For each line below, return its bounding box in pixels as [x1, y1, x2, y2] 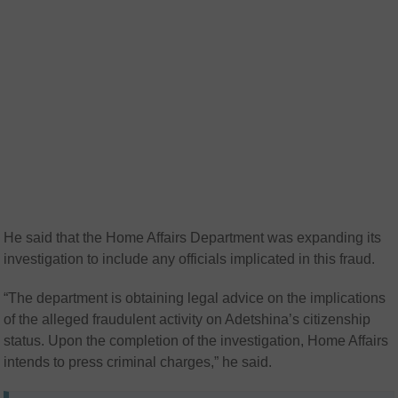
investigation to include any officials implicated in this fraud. [4, 251, 376, 267]
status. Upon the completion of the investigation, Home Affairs [4, 333, 389, 349]
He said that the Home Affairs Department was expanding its [4, 230, 382, 246]
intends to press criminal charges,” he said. [4, 354, 273, 370]
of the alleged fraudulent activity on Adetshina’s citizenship [4, 312, 371, 328]
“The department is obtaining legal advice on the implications [4, 291, 386, 306]
